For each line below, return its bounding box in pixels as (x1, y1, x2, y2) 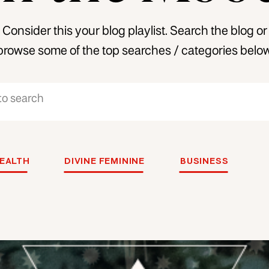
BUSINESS (180, 157, 229, 166)
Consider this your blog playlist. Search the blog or (2, 26, 267, 37)
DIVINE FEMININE (64, 157, 145, 166)
